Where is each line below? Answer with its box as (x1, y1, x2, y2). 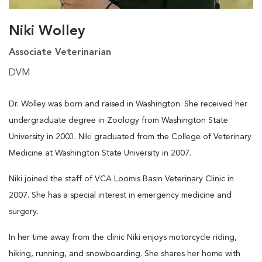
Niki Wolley (9, 24, 85, 39)
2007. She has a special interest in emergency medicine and (9, 191, 232, 199)
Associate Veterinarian (9, 47, 111, 57)
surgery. (9, 207, 39, 216)
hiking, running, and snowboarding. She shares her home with (9, 249, 240, 258)
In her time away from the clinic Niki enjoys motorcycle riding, (9, 233, 237, 242)
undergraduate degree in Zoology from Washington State (9, 116, 228, 125)
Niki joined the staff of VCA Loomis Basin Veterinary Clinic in (9, 174, 234, 183)
